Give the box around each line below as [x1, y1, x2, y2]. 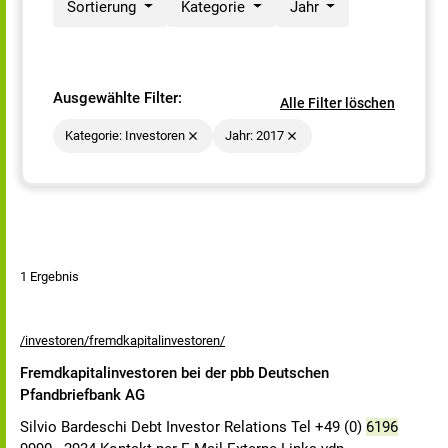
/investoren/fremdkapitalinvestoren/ [20, 333, 225, 348]
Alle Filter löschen [280, 95, 395, 111]
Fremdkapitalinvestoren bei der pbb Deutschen [20, 364, 329, 382]
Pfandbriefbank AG [20, 386, 145, 404]
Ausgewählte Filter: [53, 89, 182, 107]
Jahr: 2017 [225, 128, 284, 143]
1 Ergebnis [20, 269, 79, 284]
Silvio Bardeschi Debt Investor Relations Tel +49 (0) [20, 418, 366, 436]
